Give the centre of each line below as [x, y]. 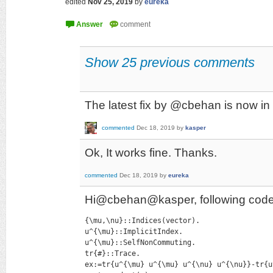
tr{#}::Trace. [112, 253]
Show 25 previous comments [170, 62]
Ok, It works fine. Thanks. [151, 152]
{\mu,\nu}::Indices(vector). [142, 220]
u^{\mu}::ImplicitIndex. [134, 231]
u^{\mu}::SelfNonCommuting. [140, 242]
